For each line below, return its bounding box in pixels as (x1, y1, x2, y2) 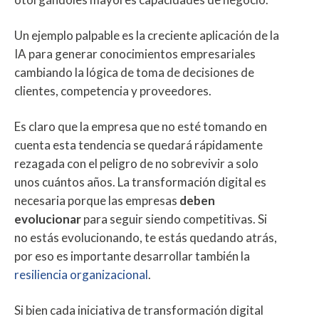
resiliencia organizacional (14, 266, 148, 282)
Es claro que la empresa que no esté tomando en (14, 118, 267, 134)
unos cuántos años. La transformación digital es (14, 174, 266, 189)
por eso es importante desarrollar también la (14, 248, 250, 263)
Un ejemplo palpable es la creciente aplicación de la (14, 27, 279, 43)
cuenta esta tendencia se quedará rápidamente (14, 137, 263, 152)
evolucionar (14, 211, 81, 226)
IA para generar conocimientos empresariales (14, 46, 256, 61)
